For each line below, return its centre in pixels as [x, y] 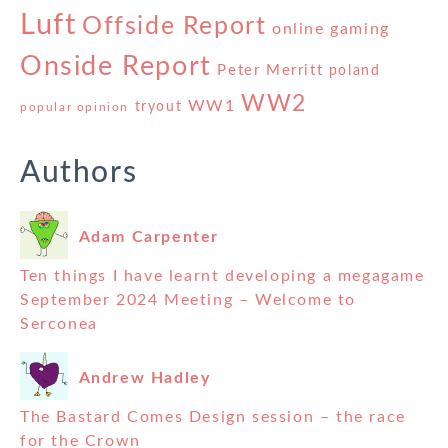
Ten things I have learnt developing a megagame [222, 276]
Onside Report [116, 67]
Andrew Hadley [144, 377]
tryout [158, 107]
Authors [79, 173]
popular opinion [74, 107]
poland [354, 71]
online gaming [331, 29]
